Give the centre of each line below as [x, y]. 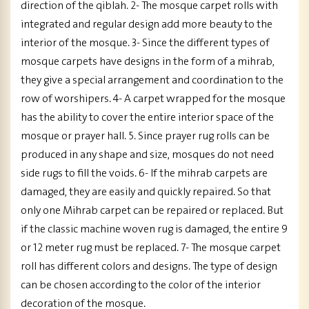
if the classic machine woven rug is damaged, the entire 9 [154, 230]
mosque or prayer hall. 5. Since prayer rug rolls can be [145, 137]
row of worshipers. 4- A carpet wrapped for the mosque [153, 99]
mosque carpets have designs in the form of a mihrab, [148, 62]
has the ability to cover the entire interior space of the [147, 118]
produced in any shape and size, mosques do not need [147, 155]
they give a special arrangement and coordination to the [152, 81]
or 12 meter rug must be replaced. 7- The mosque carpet [151, 248]
